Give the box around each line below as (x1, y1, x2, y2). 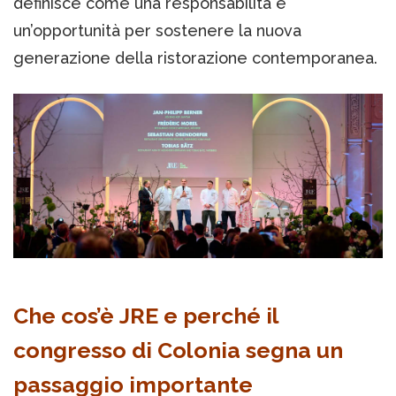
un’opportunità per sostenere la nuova (13, 21, 301, 41)
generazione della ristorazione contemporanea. (13, 49, 377, 68)
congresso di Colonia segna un (13, 337, 343, 364)
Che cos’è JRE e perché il (13, 302, 279, 330)
